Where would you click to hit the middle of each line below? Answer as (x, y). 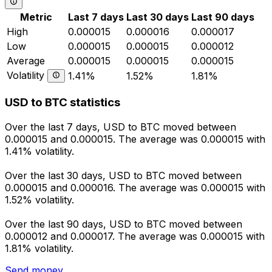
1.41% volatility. (39, 151)
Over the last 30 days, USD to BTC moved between (123, 176)
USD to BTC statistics (63, 103)
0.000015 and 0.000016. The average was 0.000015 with (135, 188)
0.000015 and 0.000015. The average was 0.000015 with (135, 139)
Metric (36, 17)
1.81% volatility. (39, 249)
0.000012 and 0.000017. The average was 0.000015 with (135, 236)
